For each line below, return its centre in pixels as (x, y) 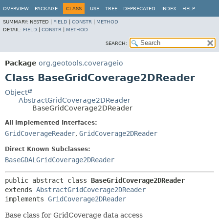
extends (21, 190)
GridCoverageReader (40, 133)
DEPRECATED (139, 9)
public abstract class (48, 180)
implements (26, 199)
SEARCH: (116, 43)
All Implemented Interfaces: (51, 123)
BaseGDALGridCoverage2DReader (60, 160)
